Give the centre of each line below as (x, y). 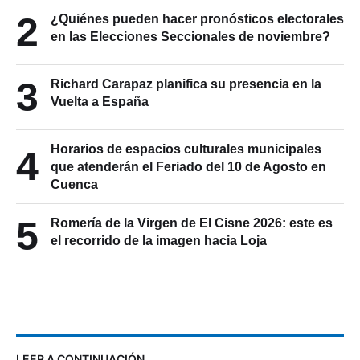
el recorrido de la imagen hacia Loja (159, 240)
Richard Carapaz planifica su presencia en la (186, 84)
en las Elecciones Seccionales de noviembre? (190, 36)
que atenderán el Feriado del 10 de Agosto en (188, 166)
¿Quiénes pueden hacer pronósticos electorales (197, 18)
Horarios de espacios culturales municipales (186, 149)
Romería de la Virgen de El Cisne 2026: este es (192, 223)
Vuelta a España (100, 101)
